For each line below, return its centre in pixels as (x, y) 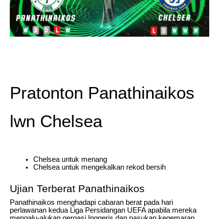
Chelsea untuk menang (70, 160)
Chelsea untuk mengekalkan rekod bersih (99, 167)
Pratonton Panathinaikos (102, 93)
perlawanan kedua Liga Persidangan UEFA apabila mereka (103, 210)
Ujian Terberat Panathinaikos (77, 189)
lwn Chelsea (56, 121)
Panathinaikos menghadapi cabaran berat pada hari (91, 203)
